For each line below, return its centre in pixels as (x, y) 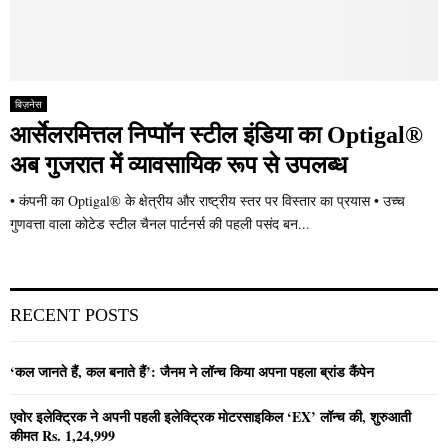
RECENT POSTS (74, 315)
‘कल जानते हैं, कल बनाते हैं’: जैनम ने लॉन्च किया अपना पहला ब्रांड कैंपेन (192, 372)
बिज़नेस (28, 104)
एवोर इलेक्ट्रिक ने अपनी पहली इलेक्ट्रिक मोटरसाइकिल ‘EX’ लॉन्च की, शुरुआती (210, 417)
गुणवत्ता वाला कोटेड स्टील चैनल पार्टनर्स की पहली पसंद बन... (160, 224)
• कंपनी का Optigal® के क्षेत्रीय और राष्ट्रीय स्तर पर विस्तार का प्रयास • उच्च (207, 201)
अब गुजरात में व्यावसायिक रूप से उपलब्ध (178, 165)
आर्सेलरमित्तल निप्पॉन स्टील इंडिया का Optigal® (216, 135)
